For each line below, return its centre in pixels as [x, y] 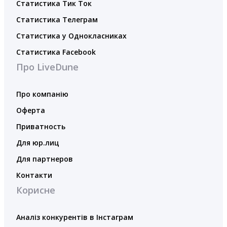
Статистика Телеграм [57, 19]
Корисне [36, 190]
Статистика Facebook [56, 52]
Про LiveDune [47, 67]
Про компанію [42, 94]
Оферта [31, 110]
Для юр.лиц [38, 142]
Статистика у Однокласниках [71, 35]
